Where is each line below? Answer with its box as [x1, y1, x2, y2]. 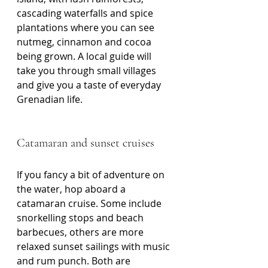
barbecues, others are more [17, 226, 146, 239]
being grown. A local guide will [17, 50, 154, 63]
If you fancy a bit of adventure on [17, 168, 167, 182]
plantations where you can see [17, 21, 157, 35]
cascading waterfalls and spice [17, 7, 156, 20]
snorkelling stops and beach [17, 211, 146, 225]
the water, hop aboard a [17, 182, 128, 196]
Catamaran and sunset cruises [17, 136, 154, 151]
